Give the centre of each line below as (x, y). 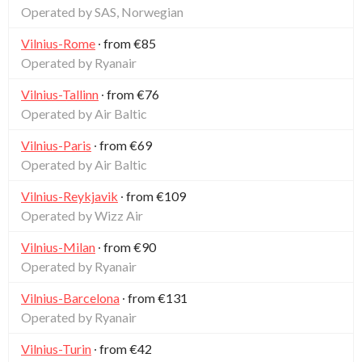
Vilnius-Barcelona (70, 297)
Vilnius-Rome (58, 43)
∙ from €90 (126, 246)
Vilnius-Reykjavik (69, 196)
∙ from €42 (122, 348)
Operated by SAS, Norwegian (102, 11)
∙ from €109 (152, 196)
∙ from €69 (122, 145)
